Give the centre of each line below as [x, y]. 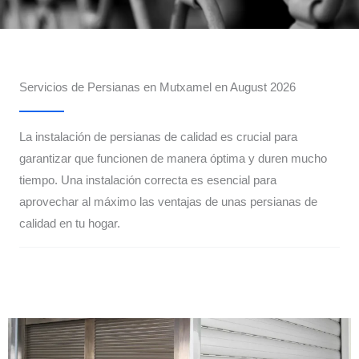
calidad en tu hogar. [70, 224]
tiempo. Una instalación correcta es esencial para [148, 181]
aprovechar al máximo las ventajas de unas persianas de [168, 202]
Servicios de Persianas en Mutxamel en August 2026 [157, 88]
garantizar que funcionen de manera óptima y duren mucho [173, 159]
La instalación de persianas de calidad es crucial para [158, 137]
